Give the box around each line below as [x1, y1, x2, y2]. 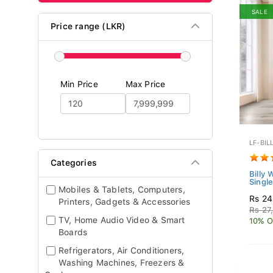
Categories [51, 158, 97, 168]
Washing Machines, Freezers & [58, 258, 185, 268]
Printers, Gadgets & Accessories [58, 197, 191, 207]
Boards [58, 227, 88, 237]
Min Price [60, 79, 98, 89]
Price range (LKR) [51, 21, 126, 31]
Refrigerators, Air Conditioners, [58, 246, 185, 255]
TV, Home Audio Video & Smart [58, 215, 185, 225]
